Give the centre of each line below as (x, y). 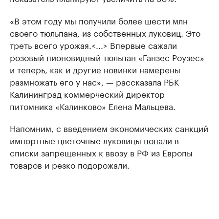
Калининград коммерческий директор (87, 93)
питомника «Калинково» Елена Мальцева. (93, 106)
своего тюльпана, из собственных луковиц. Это (105, 32)
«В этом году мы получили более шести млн (99, 20)
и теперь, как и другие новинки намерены (95, 69)
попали (158, 140)
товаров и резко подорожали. (70, 164)
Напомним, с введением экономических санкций (109, 128)
